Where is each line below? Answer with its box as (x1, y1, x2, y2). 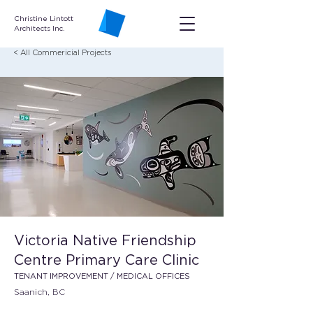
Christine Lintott (14, 15, 73, 22)
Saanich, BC (14, 287, 65, 296)
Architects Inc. (14, 24, 64, 32)
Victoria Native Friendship (14, 233, 196, 247)
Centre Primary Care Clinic (14, 252, 199, 267)
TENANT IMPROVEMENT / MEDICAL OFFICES (14, 272, 190, 280)
